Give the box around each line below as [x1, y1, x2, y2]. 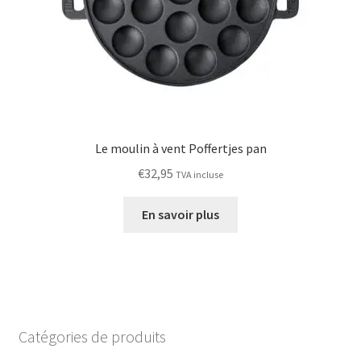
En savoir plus [142, 205, 219, 222]
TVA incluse [176, 168, 223, 180]
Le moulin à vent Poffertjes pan [94, 140, 267, 157]
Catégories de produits [18, 326, 166, 347]
